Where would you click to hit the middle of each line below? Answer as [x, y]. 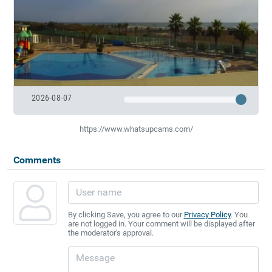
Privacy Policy [207, 214]
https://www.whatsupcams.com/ [136, 129]
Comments [37, 160]
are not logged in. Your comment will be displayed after [161, 223]
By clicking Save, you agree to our [126, 214]
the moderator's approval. [110, 233]
